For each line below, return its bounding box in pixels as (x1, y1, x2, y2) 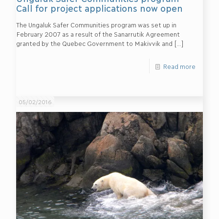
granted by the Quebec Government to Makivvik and (16, 39, 172, 47)
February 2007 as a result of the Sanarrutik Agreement (16, 30, 179, 38)
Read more (163, 62, 196, 70)
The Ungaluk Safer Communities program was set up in (16, 21, 176, 28)
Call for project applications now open (16, 2, 183, 13)
